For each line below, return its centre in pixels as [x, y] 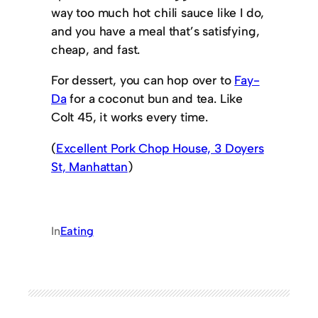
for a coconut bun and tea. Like [155, 99]
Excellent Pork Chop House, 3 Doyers [160, 148]
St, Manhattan [89, 166]
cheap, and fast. [96, 50]
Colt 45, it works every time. [130, 117]
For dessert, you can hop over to [143, 80]
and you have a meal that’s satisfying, [155, 31]
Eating [77, 231]
